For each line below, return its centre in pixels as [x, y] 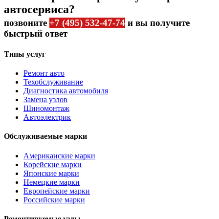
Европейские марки [57, 191]
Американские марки [59, 155]
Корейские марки [53, 164]
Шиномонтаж [46, 108]
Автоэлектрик [47, 117]
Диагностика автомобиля [66, 90]
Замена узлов [45, 99]
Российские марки [54, 199]
